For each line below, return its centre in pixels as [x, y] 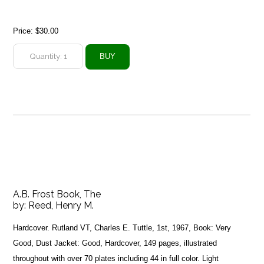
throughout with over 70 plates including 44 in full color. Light [116, 258]
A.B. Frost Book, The [57, 194]
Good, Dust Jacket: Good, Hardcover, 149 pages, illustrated [115, 243]
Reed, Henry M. [61, 205]
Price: [24, 31]
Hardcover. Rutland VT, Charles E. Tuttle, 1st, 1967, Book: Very [122, 227]
